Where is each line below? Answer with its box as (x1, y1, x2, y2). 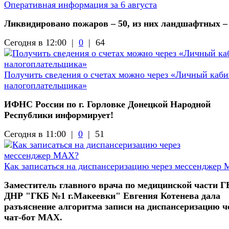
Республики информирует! (4, 109, 113, 120)
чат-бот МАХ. (4, 212, 62, 222)
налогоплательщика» (4, 80, 87, 90)
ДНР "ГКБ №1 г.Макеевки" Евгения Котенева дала (4, 190, 220, 201)
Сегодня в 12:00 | (4, 37, 79, 48)
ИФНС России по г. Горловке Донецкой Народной (4, 99, 211, 109)
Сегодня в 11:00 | (4, 128, 78, 139)
